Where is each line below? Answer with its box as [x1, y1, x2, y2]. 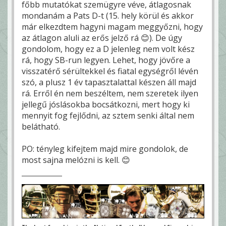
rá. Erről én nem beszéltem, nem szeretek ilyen [22, 87, 198, 99]
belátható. [22, 121, 60, 132]
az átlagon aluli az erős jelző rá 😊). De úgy [22, 32, 182, 43]
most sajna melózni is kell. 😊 [22, 154, 130, 165]
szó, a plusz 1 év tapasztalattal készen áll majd [22, 76, 196, 88]
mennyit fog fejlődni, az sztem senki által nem [22, 109, 194, 121]
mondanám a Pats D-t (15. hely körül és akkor [22, 10, 194, 21]
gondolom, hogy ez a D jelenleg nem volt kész [22, 43, 195, 54]
